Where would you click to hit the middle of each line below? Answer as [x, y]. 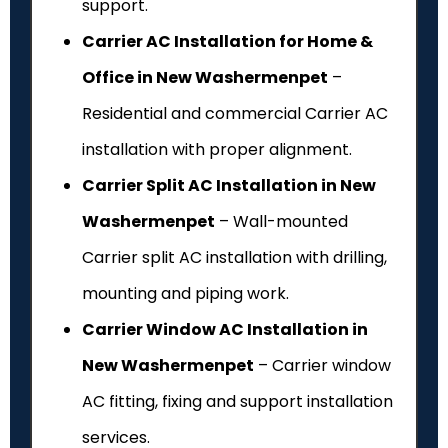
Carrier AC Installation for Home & [227, 42]
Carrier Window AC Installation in [225, 330]
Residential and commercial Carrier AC [235, 114]
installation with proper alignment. [217, 150]
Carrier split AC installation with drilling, [234, 258]
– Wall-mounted [281, 222]
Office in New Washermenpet [205, 78]
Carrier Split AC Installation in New [229, 186]
